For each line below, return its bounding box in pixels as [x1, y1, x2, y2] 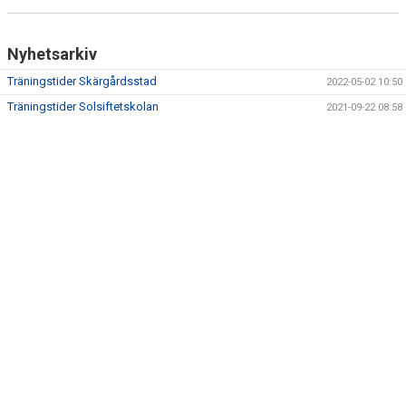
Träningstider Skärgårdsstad [7, 74, 157, 88]
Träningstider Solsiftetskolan [7, 100, 159, 113]
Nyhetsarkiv [7, 44, 97, 63]
